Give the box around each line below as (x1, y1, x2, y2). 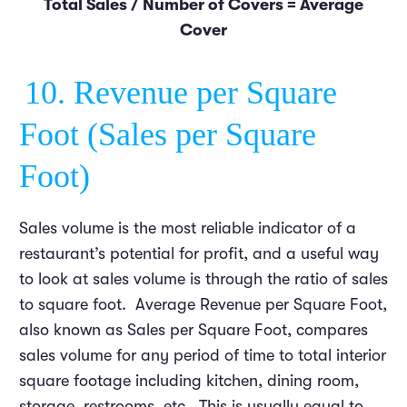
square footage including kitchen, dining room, (19, 371, 359, 390)
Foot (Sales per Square (19, 116, 316, 154)
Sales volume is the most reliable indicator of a (19, 218, 356, 237)
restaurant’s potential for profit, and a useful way (19, 243, 379, 263)
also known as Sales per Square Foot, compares (19, 320, 368, 339)
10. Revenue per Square (25, 74, 337, 112)
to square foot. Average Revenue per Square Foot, (19, 294, 387, 313)
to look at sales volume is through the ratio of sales (19, 269, 388, 288)
